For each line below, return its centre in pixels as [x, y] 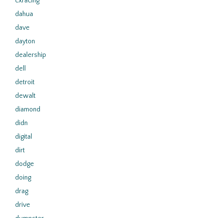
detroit [25, 82]
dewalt [25, 96]
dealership [31, 55]
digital [24, 137]
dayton [25, 41]
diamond [28, 109]
